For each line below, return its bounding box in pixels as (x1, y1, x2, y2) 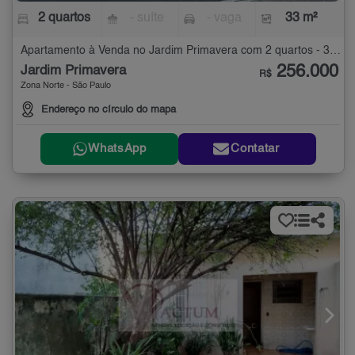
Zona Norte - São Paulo (21, 82, 111, 91)
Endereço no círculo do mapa (41, 104, 176, 115)
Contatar (231, 143, 280, 155)
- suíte (130, 12, 165, 25)
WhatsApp (88, 143, 147, 155)
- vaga (206, 12, 242, 25)
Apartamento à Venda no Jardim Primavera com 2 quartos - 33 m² (330, 45, 341, 57)
